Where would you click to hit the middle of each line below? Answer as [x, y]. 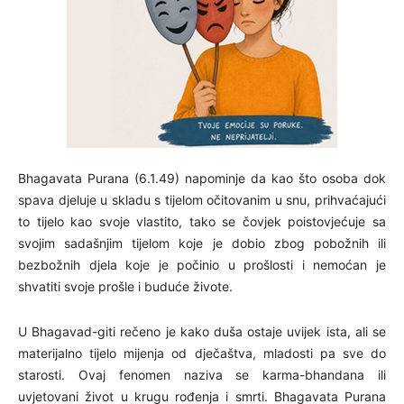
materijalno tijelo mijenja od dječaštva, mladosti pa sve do [202, 353]
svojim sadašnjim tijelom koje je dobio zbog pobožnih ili [202, 243]
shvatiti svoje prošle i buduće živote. [125, 286]
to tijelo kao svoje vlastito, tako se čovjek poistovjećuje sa [202, 221]
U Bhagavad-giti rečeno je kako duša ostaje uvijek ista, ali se [202, 331]
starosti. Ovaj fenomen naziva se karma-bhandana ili [202, 374]
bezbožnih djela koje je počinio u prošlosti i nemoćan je [202, 264]
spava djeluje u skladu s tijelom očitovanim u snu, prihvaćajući [202, 199]
